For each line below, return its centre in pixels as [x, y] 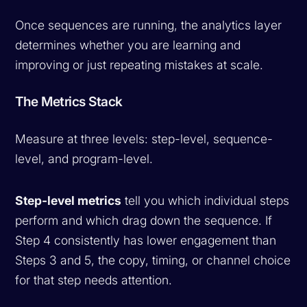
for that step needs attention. [94, 280]
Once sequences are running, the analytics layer [149, 25]
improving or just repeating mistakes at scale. [139, 64]
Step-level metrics [69, 200]
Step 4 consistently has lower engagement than [146, 240]
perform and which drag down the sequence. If [144, 220]
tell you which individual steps [206, 200]
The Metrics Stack [69, 101]
